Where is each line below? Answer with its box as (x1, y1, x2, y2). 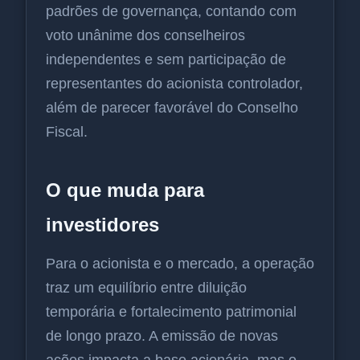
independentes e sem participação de (46, 51, 286, 67)
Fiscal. (46, 123, 88, 140)
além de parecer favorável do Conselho (46, 99, 298, 116)
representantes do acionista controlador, (46, 75, 303, 92)
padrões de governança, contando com (46, 2, 297, 19)
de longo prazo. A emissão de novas (46, 327, 278, 344)
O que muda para (46, 178, 204, 201)
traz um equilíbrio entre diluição (46, 279, 247, 296)
